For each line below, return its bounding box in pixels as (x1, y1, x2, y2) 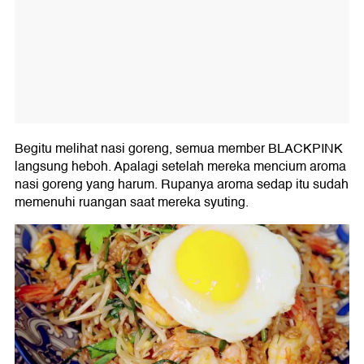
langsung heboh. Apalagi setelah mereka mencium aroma (15, 156, 346, 178)
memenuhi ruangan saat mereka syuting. (15, 192, 249, 214)
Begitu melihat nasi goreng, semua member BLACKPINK (15, 138, 343, 160)
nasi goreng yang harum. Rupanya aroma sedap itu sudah (15, 174, 349, 196)
